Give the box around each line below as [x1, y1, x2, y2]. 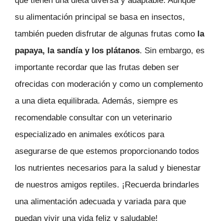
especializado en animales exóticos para [15, 130, 164, 140]
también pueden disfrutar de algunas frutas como [15, 29, 197, 39]
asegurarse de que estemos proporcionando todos [15, 147, 199, 156]
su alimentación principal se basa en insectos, [15, 12, 185, 22]
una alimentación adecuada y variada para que [15, 197, 186, 207]
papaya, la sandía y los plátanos [15, 46, 140, 56]
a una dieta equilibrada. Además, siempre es [15, 96, 178, 106]
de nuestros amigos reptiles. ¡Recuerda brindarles [15, 180, 199, 190]
